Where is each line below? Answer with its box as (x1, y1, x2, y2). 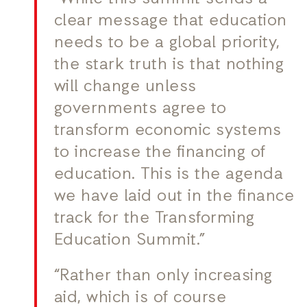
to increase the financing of (53, 142, 266, 164)
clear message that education (53, 10, 287, 33)
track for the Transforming (53, 208, 255, 230)
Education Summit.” (53, 230, 206, 252)
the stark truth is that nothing (53, 54, 284, 77)
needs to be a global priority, (53, 32, 280, 55)
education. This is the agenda (53, 164, 284, 186)
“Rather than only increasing (53, 265, 273, 288)
